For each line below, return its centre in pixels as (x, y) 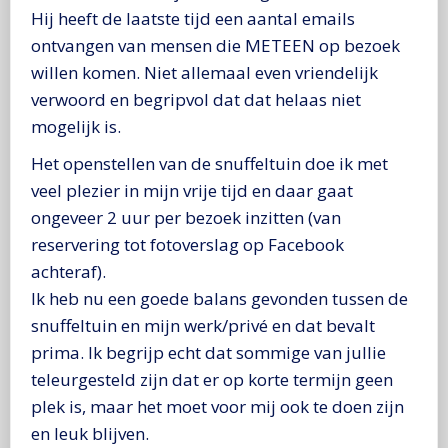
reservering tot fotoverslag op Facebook (187, 244)
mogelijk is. (76, 126)
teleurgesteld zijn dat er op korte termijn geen (212, 379)
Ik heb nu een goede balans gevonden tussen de (219, 298)
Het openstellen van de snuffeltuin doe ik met (209, 163)
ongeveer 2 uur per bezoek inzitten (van (186, 217)
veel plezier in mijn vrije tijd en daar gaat (192, 190)
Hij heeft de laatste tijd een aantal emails (193, 18)
